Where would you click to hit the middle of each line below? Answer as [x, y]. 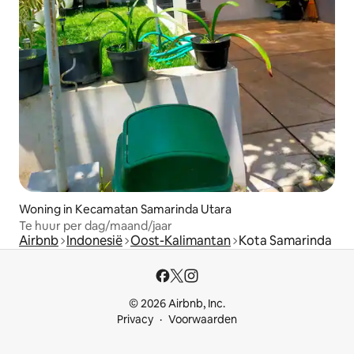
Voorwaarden [203, 319]
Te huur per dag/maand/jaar [96, 225]
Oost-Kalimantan [181, 240]
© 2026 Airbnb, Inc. [177, 303]
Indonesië [94, 240]
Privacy [135, 319]
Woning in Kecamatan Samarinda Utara [125, 209]
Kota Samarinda [285, 240]
